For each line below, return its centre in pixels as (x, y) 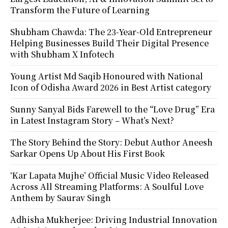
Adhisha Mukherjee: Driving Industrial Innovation (114, 219)
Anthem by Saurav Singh (62, 197)
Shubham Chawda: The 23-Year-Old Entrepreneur (111, 32)
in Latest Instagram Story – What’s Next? (92, 120)
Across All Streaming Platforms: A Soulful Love (107, 186)
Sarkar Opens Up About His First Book (88, 153)
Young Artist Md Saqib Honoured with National (107, 76)
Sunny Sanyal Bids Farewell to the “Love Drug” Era (112, 109)
